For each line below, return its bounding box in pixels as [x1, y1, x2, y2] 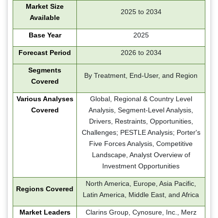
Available [30, 13, 60, 21]
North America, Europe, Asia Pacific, [86, 179, 196, 187]
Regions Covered [16, 184, 73, 193]
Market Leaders [19, 208, 71, 216]
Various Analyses [16, 94, 73, 103]
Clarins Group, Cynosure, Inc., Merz [85, 208, 197, 216]
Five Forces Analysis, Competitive [89, 139, 193, 147]
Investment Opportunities [102, 162, 180, 170]
